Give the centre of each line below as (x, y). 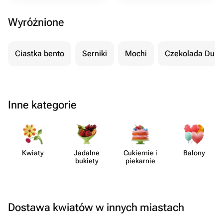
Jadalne (87, 153)
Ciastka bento (40, 54)
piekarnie (140, 161)
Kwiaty (33, 153)
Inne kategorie (42, 105)
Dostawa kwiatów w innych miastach (96, 207)
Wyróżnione (36, 22)
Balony (194, 153)
